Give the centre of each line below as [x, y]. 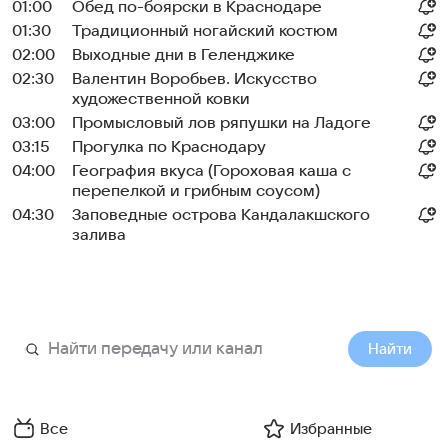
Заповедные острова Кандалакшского [221, 215]
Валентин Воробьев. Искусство [194, 79]
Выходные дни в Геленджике [183, 55]
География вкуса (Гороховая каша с [211, 171]
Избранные [330, 429]
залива [99, 235]
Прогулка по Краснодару [169, 147]
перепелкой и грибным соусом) [196, 191]
